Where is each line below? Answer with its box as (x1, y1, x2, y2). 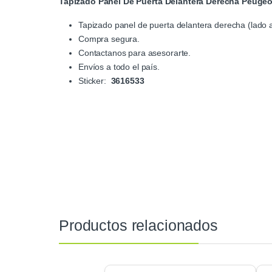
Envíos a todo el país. (78, 61, 160, 72)
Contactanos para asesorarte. (78, 47, 191, 58)
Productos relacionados (59, 216, 218, 234)
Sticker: (78, 75, 111, 86)
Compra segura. (78, 33, 140, 44)
